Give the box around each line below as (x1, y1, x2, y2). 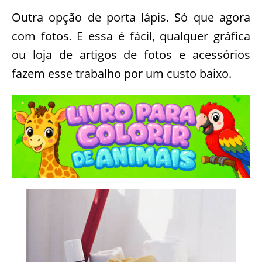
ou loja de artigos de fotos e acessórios (12, 46, 250, 63)
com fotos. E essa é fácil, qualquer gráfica (12, 27, 250, 44)
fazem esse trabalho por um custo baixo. (12, 65, 232, 81)
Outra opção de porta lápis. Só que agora (12, 9, 250, 25)
